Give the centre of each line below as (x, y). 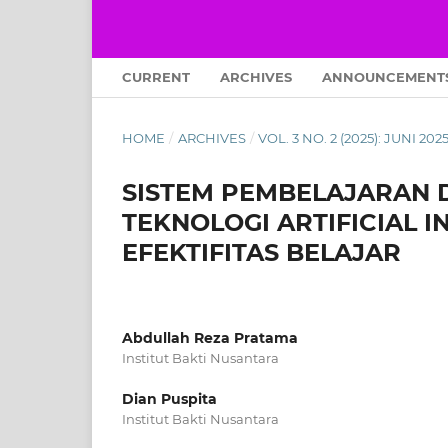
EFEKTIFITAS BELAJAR (261, 253)
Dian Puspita (169, 398)
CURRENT (156, 77)
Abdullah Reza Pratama (210, 338)
